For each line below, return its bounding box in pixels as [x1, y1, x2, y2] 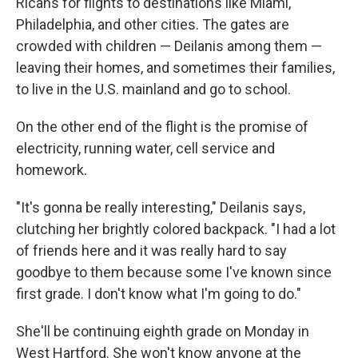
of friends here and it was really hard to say [16, 242, 287, 259]
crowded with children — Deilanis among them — [16, 38, 322, 54]
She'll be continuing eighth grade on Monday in [16, 323, 309, 340]
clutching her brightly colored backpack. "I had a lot [16, 221, 336, 237]
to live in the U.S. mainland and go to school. [16, 81, 291, 97]
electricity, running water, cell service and [16, 140, 275, 157]
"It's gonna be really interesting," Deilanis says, [16, 199, 305, 216]
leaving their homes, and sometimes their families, [16, 59, 335, 76]
